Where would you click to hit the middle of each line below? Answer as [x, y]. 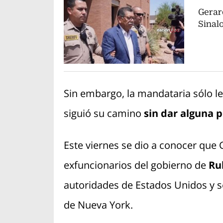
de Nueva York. [98, 205]
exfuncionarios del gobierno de [136, 165]
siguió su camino [104, 113]
